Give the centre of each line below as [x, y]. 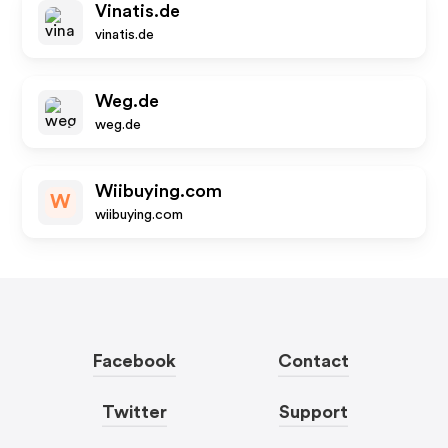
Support [314, 411]
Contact [314, 361]
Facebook [134, 361]
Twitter [134, 411]
